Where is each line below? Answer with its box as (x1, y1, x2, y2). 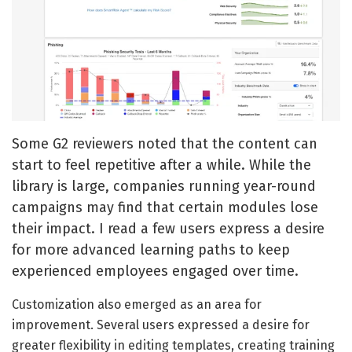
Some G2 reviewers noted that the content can (12, 135, 317, 153)
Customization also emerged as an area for (12, 297, 262, 313)
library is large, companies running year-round (12, 178, 316, 196)
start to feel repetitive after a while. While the (12, 156, 311, 174)
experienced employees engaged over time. (12, 262, 299, 280)
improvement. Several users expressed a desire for (12, 317, 310, 333)
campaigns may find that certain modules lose (12, 199, 318, 217)
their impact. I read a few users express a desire (12, 220, 324, 238)
